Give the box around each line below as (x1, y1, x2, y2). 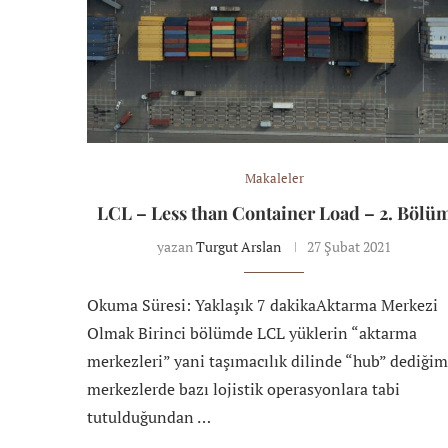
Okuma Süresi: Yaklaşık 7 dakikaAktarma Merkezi (87, 293, 438, 316)
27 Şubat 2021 (307, 236, 392, 256)
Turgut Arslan (196, 236, 282, 256)
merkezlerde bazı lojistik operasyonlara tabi (87, 377, 400, 400)
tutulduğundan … (87, 405, 211, 428)
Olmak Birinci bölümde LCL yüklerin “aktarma (87, 321, 417, 344)
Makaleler (244, 168, 304, 187)
